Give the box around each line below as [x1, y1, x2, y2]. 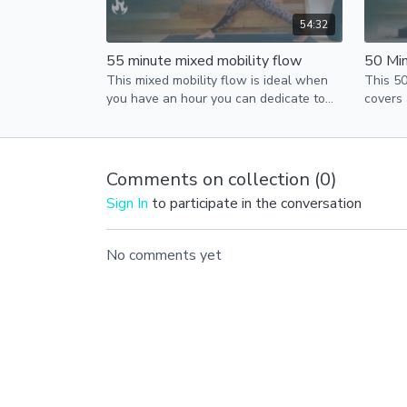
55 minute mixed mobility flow [106, 51, 302, 72]
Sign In [106, 194, 148, 214]
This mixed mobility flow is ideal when [106, 72, 328, 90]
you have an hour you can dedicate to [106, 90, 325, 108]
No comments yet [106, 245, 222, 266]
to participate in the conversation [148, 194, 362, 214]
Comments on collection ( [106, 167, 320, 193]
